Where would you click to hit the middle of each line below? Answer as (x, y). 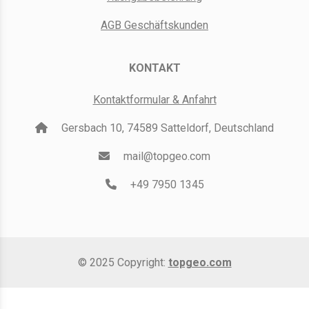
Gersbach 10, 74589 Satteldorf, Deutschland (166, 128)
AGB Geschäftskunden (154, 26)
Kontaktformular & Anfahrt (154, 100)
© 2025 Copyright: (123, 263)
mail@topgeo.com (166, 157)
